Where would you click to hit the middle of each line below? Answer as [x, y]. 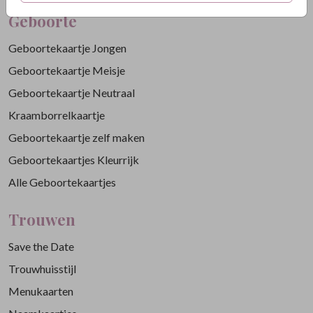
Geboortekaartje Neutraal [72, 93]
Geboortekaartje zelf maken [77, 138]
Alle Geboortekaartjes [62, 182]
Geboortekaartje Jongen [67, 48]
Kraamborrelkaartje [57, 115]
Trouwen [42, 220]
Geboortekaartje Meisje [67, 71]
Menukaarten [41, 291]
